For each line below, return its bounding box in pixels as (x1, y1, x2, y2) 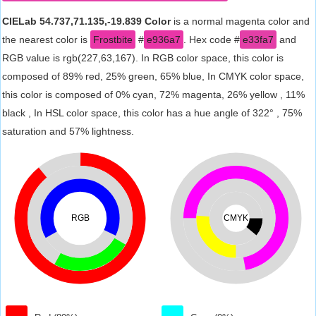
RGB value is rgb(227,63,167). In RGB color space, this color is (2, 52, 284, 63)
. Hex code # (183, 34, 240, 45)
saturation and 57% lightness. (2, 126, 134, 137)
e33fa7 (243, 34, 274, 45)
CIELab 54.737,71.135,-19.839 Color (2, 16, 171, 27)
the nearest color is (2, 34, 90, 45)
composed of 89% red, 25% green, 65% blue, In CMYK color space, (2, 71, 304, 82)
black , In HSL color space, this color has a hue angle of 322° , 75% (2, 107, 302, 119)
